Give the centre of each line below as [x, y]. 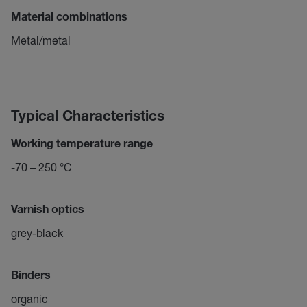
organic [29, 298]
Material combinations [69, 19]
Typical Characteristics [88, 118]
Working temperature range [82, 145]
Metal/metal [41, 40]
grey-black [37, 233]
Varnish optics [48, 211]
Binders [31, 277]
